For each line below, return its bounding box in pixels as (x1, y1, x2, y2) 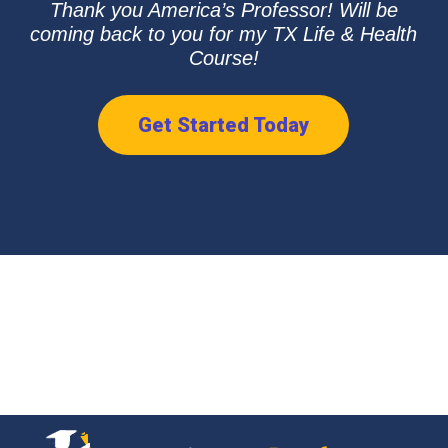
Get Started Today (138, 113, 310, 137)
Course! (188, 47, 259, 69)
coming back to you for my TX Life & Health (30, 23, 418, 45)
